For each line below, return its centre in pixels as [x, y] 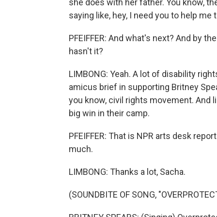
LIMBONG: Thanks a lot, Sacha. [127, 172]
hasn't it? [86, 51]
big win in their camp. [109, 113]
